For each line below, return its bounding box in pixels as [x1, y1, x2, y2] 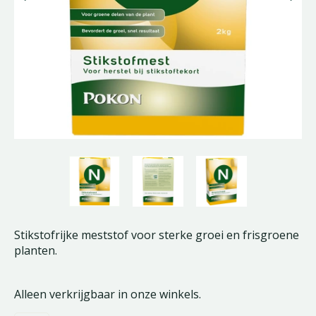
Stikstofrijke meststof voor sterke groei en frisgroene [14, 227, 299, 243]
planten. [14, 243, 57, 258]
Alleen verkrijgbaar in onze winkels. [14, 286, 201, 302]
